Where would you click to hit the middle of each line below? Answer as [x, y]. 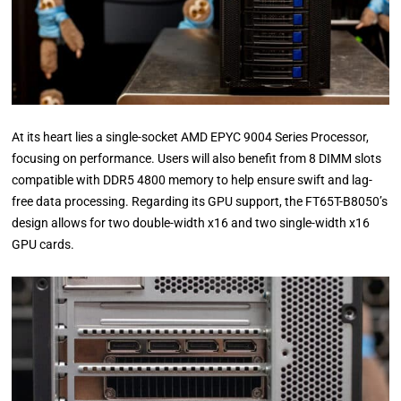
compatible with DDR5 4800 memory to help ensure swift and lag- [192, 179]
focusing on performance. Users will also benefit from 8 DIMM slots [197, 158]
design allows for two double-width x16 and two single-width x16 [191, 222]
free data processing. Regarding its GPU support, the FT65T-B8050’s [200, 201]
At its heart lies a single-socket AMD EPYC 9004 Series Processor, [191, 137]
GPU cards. [43, 244]
